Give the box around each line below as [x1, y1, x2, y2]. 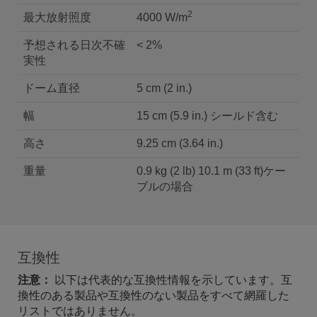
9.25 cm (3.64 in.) [137, 137, 223, 150]
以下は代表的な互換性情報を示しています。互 [52, 274, 292, 287]
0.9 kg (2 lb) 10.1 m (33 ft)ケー [137, 165, 286, 178]
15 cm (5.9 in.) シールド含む [137, 110, 278, 122]
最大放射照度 [23, 11, 91, 24]
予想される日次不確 [23, 39, 125, 52]
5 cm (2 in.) [137, 82, 192, 95]
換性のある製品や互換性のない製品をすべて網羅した [18, 289, 289, 302]
